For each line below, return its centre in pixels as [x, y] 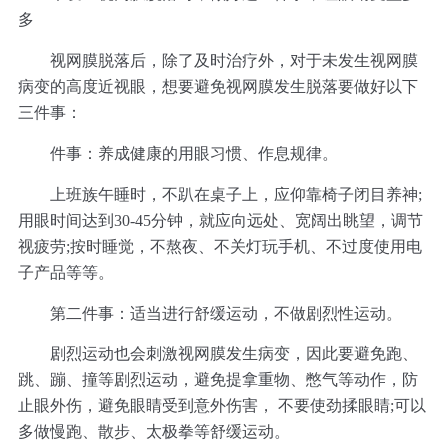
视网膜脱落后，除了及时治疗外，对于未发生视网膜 [217, 60]
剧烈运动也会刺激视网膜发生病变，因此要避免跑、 [217, 354]
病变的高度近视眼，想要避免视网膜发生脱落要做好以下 [217, 86]
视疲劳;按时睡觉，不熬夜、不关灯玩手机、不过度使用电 [219, 246]
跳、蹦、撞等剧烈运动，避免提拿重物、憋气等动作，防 [217, 380]
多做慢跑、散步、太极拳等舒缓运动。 [153, 432]
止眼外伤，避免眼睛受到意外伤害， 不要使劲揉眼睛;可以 [221, 406]
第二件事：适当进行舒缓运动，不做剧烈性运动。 [209, 313]
